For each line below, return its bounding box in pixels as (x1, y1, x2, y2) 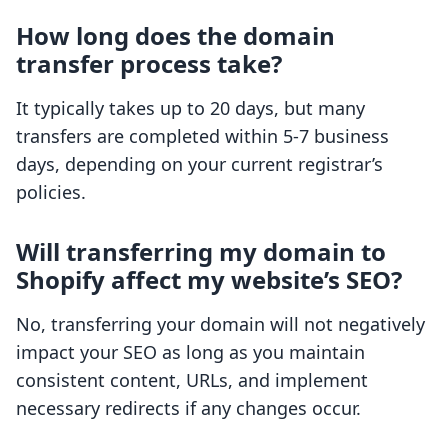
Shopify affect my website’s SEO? (16, 263, 402, 297)
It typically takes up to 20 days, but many (16, 96, 365, 121)
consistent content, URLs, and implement (16, 368, 368, 393)
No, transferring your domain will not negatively (16, 312, 425, 337)
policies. (16, 180, 86, 205)
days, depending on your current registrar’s (16, 152, 383, 177)
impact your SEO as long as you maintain (16, 340, 365, 365)
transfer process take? (16, 47, 282, 81)
